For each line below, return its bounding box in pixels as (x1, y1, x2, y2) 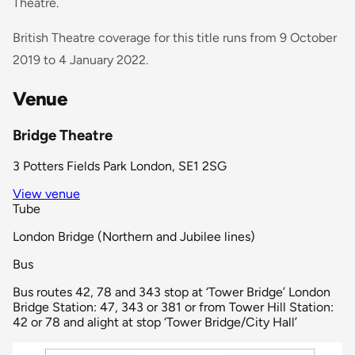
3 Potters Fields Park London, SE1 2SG (13, 158, 227, 174)
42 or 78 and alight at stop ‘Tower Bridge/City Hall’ (13, 315, 297, 330)
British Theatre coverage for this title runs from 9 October (13, 29, 337, 45)
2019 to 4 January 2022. (13, 52, 148, 67)
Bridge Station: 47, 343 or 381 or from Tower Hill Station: (13, 300, 334, 315)
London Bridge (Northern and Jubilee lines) (13, 229, 255, 245)
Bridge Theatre (13, 125, 113, 144)
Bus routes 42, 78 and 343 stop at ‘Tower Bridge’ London (13, 284, 330, 300)
